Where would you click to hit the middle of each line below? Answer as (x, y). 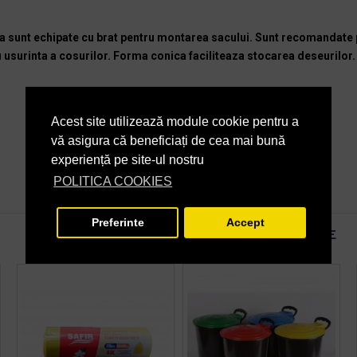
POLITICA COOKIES (113, 182)
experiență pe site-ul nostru (127, 160)
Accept (245, 223)
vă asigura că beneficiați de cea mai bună (168, 141)
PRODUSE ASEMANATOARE (259, 236)
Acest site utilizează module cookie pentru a (175, 122)
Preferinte (118, 223)
